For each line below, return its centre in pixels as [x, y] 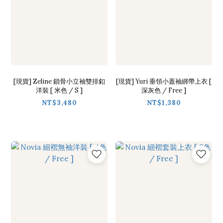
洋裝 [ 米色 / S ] [59, 90]
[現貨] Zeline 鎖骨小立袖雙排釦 [59, 81]
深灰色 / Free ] [164, 90]
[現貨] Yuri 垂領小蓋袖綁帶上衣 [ [164, 81]
